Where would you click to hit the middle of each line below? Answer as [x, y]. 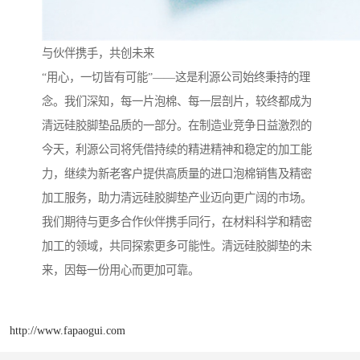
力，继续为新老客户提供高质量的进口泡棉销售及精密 [177, 174]
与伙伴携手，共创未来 [98, 53]
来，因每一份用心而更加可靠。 [121, 270]
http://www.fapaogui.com [67, 330]
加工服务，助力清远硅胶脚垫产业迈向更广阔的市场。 [177, 198]
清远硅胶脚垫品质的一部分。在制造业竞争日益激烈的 [177, 126]
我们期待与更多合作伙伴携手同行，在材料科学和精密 [177, 222]
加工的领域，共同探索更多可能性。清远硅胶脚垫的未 [177, 246]
